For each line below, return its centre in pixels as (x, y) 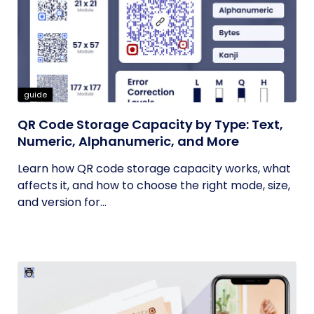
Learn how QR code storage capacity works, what (154, 169)
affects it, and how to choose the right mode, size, (154, 185)
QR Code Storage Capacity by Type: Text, (150, 124)
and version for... (62, 202)
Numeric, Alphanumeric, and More (128, 141)
